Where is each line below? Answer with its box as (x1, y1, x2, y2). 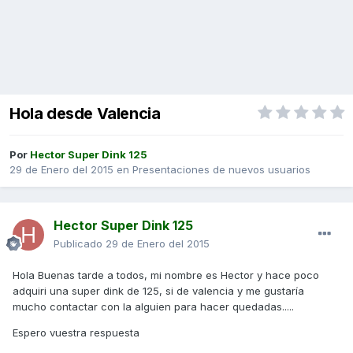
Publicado (54, 237, 106, 251)
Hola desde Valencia (9, 104, 161, 124)
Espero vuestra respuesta (13, 326, 139, 340)
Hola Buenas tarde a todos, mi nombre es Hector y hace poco (13, 269, 319, 282)
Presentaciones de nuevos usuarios (132, 163, 310, 176)
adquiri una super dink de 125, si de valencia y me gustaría (13, 284, 304, 298)
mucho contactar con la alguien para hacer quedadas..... (13, 300, 294, 314)
